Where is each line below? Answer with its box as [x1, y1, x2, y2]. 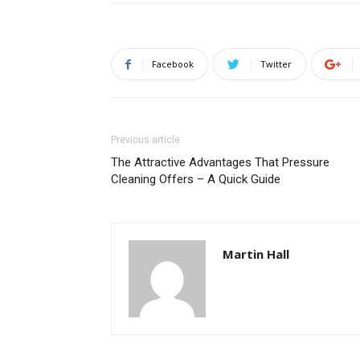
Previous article [111, 134, 180, 146]
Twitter [260, 58, 292, 71]
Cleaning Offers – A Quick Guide [111, 172, 280, 187]
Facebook [152, 58, 194, 71]
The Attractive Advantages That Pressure [111, 155, 329, 170]
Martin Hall [223, 246, 289, 263]
